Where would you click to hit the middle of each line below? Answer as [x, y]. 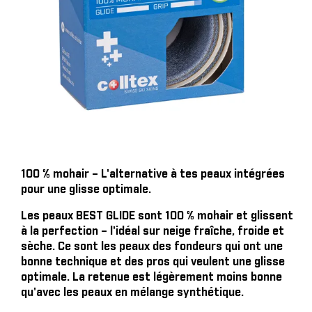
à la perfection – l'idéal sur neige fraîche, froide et [153, 231]
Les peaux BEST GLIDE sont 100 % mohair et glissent [157, 216]
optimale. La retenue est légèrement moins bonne [151, 277]
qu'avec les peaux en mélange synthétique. [132, 292]
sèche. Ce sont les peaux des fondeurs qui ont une [152, 247]
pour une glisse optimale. [86, 189]
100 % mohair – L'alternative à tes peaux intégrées [153, 174]
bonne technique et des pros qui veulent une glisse [153, 262]
